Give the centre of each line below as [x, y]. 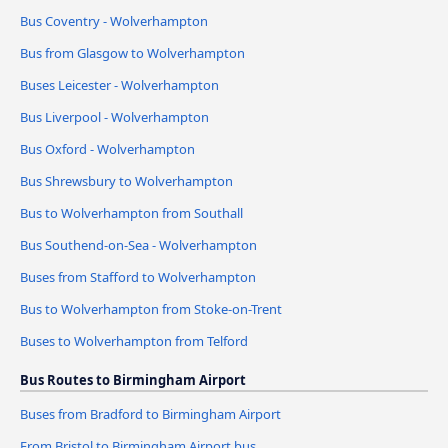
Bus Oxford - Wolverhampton [107, 148]
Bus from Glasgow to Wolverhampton [132, 53]
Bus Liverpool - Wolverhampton [114, 116]
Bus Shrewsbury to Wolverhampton [126, 180]
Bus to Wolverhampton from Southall [131, 212]
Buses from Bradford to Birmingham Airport [150, 413]
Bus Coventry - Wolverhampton [114, 21]
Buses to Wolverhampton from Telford [134, 340]
